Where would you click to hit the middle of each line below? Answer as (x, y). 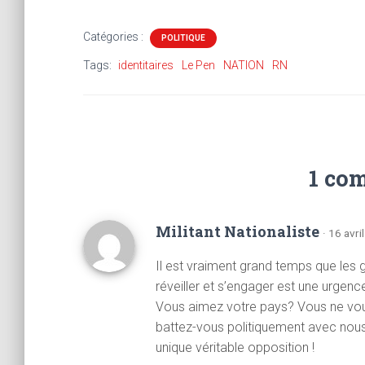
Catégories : (114, 37)
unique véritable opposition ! (235, 347)
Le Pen (198, 65)
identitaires (146, 65)
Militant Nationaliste (239, 231)
